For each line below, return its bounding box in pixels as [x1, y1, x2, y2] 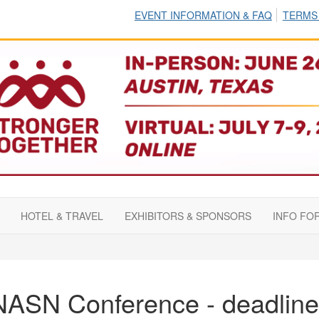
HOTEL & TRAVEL [21, 209, 103, 224]
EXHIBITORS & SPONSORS [125, 209, 251, 224]
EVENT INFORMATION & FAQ [134, 8, 272, 22]
